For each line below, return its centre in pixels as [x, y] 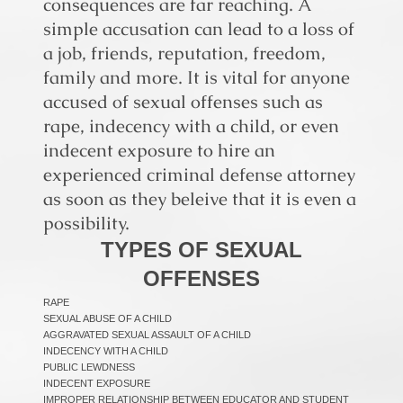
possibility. [89, 223]
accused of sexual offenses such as [183, 102]
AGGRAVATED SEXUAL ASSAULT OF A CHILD [147, 335]
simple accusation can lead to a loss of [199, 29]
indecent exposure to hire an [159, 150]
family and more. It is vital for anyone [197, 77]
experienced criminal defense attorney [199, 175]
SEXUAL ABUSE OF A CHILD [107, 318]
